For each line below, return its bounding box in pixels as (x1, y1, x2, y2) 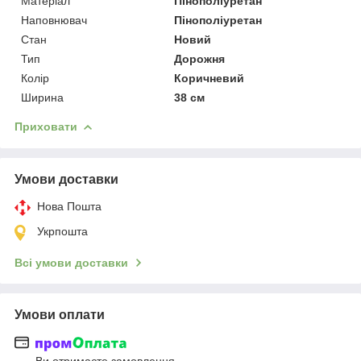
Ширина (21, 90, 64, 104)
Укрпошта (37, 224, 88, 238)
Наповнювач (21, 13, 87, 27)
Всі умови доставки (15, 255, 128, 269)
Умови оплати (15, 307, 105, 322)
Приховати (15, 119, 77, 133)
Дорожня (174, 52, 226, 65)
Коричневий (174, 71, 245, 85)
